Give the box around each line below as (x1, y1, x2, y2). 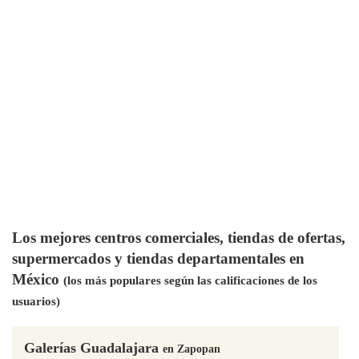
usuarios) (12, 295, 60, 309)
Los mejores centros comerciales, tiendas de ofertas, (12, 229, 345, 247)
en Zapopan (163, 341, 220, 355)
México (12, 271, 63, 288)
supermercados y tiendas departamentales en (12, 250, 305, 268)
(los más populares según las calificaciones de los (63, 274, 317, 288)
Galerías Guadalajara (24, 339, 163, 356)
